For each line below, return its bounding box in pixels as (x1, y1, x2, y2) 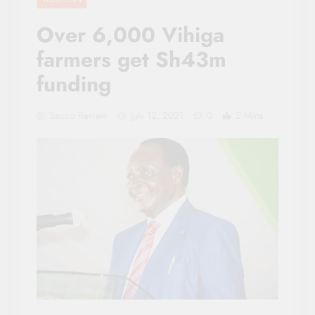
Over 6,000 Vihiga (37, 19, 224, 50)
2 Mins (236, 108, 264, 122)
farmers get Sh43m (37, 44, 226, 75)
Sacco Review (49, 108, 108, 122)
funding (37, 68, 111, 99)
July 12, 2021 (131, 108, 184, 122)
